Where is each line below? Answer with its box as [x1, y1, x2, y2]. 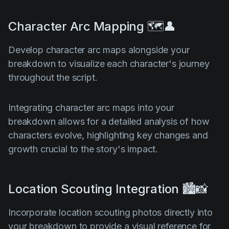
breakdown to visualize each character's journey [8, 58, 210, 69]
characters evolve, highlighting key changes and [8, 129, 208, 141]
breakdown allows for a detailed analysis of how [8, 116, 210, 127]
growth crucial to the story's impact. [8, 143, 158, 154]
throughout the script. [8, 72, 98, 83]
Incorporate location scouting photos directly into [8, 207, 213, 218]
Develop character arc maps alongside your [8, 44, 190, 55]
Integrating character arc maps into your [8, 102, 174, 113]
